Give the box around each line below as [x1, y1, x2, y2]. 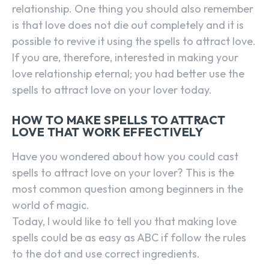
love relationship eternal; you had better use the [12, 67, 244, 81]
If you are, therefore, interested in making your [12, 50, 238, 65]
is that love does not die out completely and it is [12, 18, 244, 32]
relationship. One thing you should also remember [12, 2, 253, 16]
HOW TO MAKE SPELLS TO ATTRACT [12, 112, 226, 128]
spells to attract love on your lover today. [12, 83, 212, 97]
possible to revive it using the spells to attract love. [12, 34, 256, 49]
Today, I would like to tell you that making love [12, 214, 237, 229]
